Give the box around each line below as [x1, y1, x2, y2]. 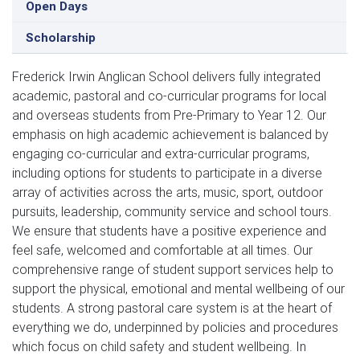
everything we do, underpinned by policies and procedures [12, 319, 338, 335]
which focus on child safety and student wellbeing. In [12, 338, 306, 354]
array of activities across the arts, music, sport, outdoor [12, 184, 323, 200]
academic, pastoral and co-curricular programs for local [12, 88, 326, 104]
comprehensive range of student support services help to [12, 261, 333, 277]
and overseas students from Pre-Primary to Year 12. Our [12, 107, 326, 123]
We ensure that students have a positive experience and [12, 223, 326, 239]
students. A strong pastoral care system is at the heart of [12, 300, 332, 316]
